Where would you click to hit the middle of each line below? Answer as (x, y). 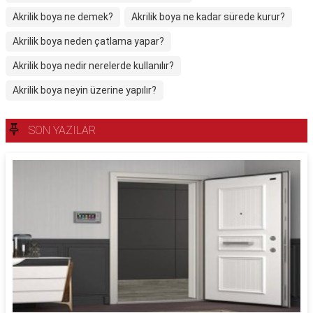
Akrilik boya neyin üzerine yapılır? (85, 90)
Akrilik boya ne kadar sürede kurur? (208, 17)
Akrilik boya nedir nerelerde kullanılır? (93, 66)
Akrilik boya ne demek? (63, 17)
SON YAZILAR (62, 130)
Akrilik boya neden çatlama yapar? (88, 41)
